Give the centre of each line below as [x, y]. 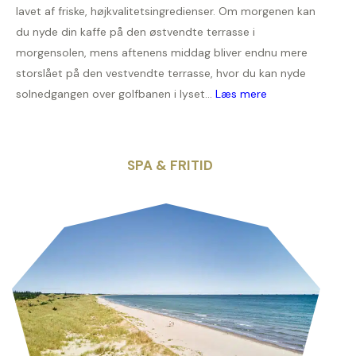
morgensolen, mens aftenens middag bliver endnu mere [162, 53]
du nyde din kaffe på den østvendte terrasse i [135, 32]
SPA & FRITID [170, 166]
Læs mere [241, 94]
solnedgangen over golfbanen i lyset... [116, 94]
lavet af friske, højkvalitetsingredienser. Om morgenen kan [166, 12]
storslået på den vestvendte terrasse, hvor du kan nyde [161, 74]
